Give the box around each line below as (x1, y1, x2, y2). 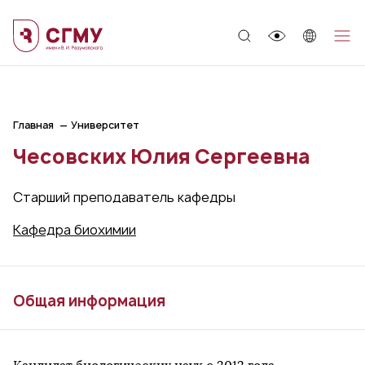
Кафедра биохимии (13, 221, 136, 239)
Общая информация (13, 291, 165, 311)
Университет (71, 118, 139, 132)
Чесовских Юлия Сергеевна (13, 143, 310, 170)
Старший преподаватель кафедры (13, 188, 235, 206)
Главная (13, 118, 54, 132)
